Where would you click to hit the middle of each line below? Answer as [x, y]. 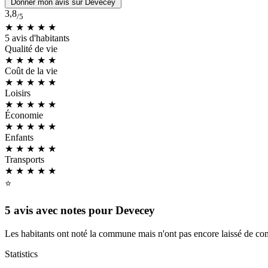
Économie [24, 115]
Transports [25, 160]
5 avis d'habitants [37, 38]
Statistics [21, 254]
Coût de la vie [31, 71]
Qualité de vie [31, 49]
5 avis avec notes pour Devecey [80, 210]
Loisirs [18, 93]
